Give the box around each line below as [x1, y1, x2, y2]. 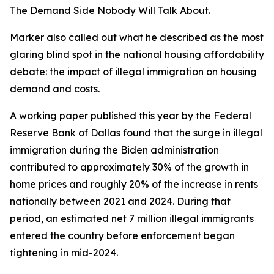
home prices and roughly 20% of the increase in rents [10, 178, 258, 190]
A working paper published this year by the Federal [10, 109, 251, 122]
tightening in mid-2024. [10, 246, 118, 259]
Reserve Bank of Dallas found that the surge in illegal [10, 127, 262, 139]
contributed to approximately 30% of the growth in [10, 161, 249, 173]
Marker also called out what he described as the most [10, 31, 264, 43]
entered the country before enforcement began [10, 229, 235, 242]
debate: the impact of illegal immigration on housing [10, 65, 257, 78]
